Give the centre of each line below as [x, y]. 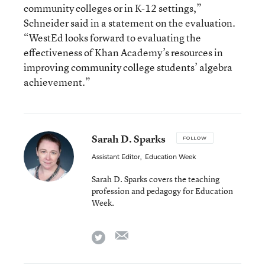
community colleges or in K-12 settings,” [113, 8]
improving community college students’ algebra [128, 67]
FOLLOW [195, 138]
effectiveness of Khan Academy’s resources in [123, 52]
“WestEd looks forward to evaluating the [112, 38]
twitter [118, 235]
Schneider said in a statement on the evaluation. [130, 23]
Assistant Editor [116, 157]
